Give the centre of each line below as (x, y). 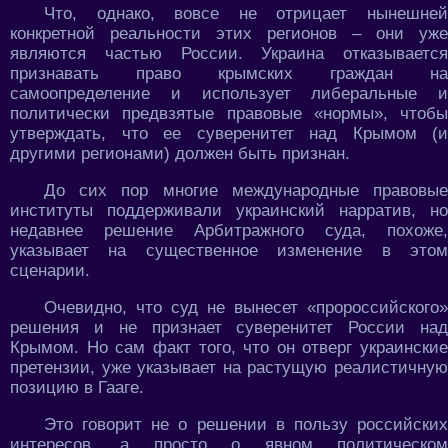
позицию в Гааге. (77, 387)
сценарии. (50, 270)
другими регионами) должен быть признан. (180, 153)
